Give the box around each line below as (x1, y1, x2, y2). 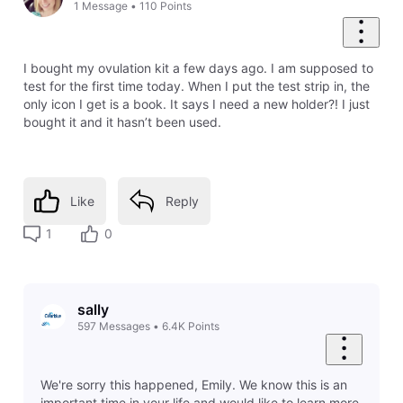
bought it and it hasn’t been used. (22, 113, 221, 130)
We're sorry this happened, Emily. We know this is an (40, 377, 347, 393)
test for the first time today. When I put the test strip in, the (22, 77, 370, 94)
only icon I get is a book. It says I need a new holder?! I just (22, 95, 370, 112)
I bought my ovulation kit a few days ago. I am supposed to (22, 59, 373, 76)
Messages (98, 318, 150, 333)
